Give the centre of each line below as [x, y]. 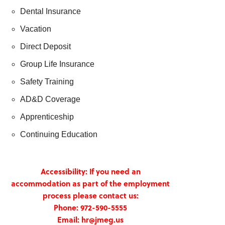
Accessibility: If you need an [90, 171]
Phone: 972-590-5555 [90, 207]
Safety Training [47, 82]
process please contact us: [90, 195]
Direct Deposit [45, 46]
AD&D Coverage [50, 99]
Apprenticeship [47, 117]
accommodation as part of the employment [90, 183]
